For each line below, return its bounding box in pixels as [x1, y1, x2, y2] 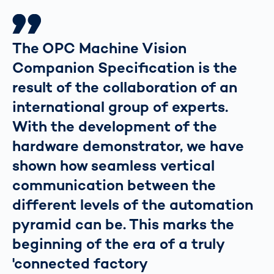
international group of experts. [12, 97, 228, 117]
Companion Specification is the [12, 58, 237, 78]
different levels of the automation [12, 195, 253, 215]
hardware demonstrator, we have [12, 136, 244, 156]
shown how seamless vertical [12, 156, 215, 176]
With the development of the [12, 117, 217, 136]
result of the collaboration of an [12, 78, 237, 97]
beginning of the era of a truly [12, 234, 224, 254]
